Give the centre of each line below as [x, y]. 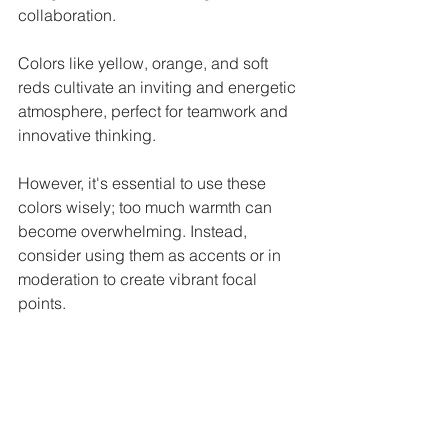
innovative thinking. [89, 134]
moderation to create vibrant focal [139, 278]
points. [42, 302]
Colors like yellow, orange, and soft [145, 62]
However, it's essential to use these [144, 182]
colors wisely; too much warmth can [147, 206]
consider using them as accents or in [151, 254]
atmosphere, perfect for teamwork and [155, 110]
